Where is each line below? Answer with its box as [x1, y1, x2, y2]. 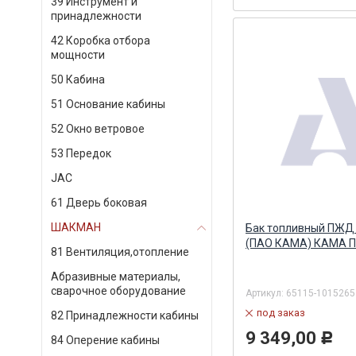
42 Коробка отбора [51, 34, 150, 47]
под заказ [257, 307, 305, 319]
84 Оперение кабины [51, 334, 160, 346]
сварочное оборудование [51, 284, 186, 297]
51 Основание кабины [51, 98, 165, 110]
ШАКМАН [51, 221, 101, 234]
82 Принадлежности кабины [51, 309, 199, 322]
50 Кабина [51, 73, 105, 86]
